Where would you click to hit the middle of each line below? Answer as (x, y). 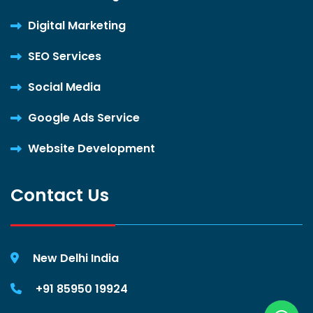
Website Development (92, 149)
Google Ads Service (84, 118)
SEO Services (65, 57)
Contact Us (60, 196)
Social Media (64, 87)
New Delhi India (76, 259)
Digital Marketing (77, 26)
